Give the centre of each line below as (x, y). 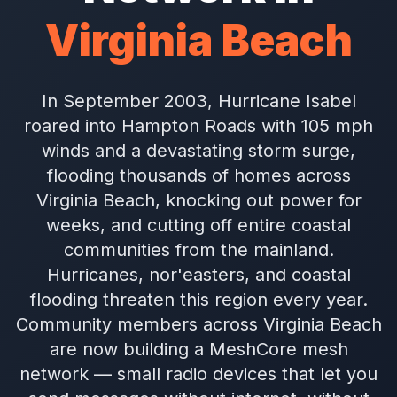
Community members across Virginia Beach (198, 324)
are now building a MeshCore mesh (198, 349)
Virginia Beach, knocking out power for (198, 200)
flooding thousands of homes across (198, 175)
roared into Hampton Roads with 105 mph (198, 126)
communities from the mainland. (198, 250)
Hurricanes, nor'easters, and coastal (198, 275)
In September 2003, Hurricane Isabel (198, 101)
